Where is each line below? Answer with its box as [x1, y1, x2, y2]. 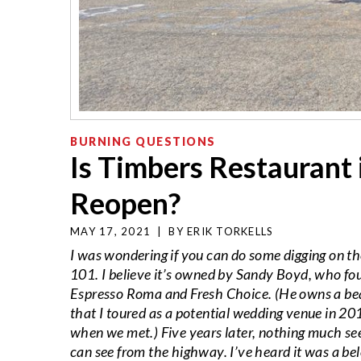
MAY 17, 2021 [70, 224, 151, 238]
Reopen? [70, 185, 180, 221]
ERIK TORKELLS [187, 224, 274, 238]
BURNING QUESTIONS [70, 134, 216, 148]
